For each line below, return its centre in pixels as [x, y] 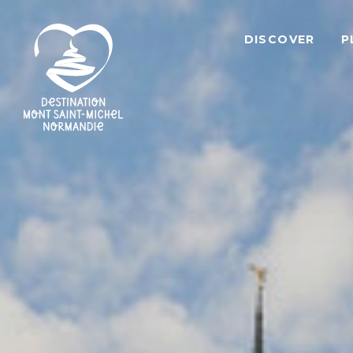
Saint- [39, 163]
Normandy [52, 207]
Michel [41, 185]
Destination [54, 229]
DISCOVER [279, 39]
